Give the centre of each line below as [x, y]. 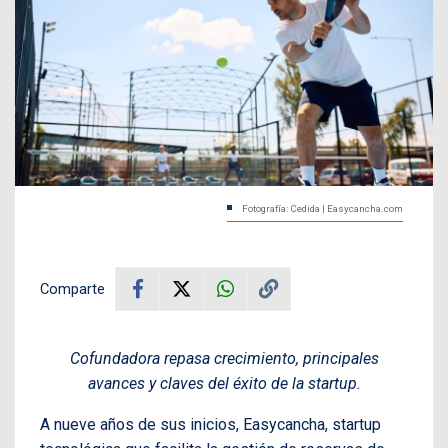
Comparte [72, 288]
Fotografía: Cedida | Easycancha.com [322, 208]
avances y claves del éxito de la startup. [224, 383]
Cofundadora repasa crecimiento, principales [224, 358]
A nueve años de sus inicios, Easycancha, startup [210, 424]
